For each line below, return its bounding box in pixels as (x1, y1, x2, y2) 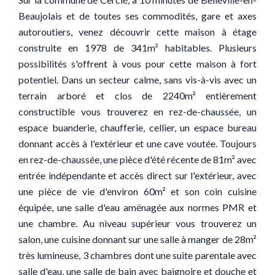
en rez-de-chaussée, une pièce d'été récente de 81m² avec (18, 153, 257, 165)
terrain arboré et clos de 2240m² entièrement (18, 90, 257, 101)
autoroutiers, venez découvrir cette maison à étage (18, 26, 257, 37)
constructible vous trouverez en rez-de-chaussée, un (18, 106, 257, 117)
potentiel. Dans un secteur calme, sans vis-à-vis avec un (18, 74, 257, 85)
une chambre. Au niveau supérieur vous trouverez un (18, 217, 257, 229)
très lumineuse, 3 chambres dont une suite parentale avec (18, 249, 257, 261)
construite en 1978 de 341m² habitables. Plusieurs (18, 42, 257, 53)
